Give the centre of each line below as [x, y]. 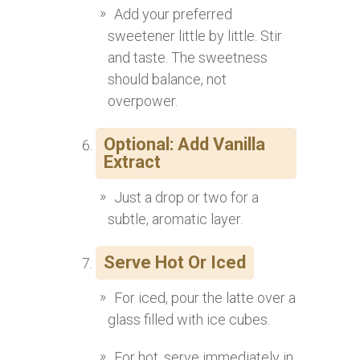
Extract [132, 162]
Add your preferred [173, 14]
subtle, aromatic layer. [175, 219]
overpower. [143, 101]
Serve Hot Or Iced [175, 263]
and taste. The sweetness [188, 58]
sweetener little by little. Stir [195, 36]
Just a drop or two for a [186, 198]
